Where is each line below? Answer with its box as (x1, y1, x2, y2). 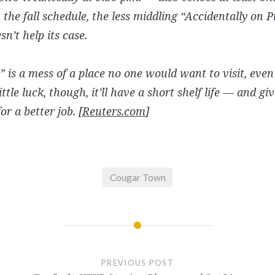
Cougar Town (109, 172, 166, 184)
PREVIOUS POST (101, 257, 174, 268)
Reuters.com (82, 103, 145, 118)
